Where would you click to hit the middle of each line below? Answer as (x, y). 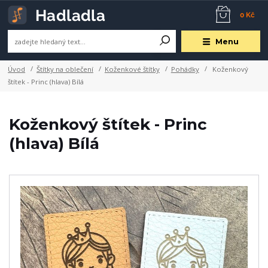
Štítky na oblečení (65, 69)
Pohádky (185, 69)
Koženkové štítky (132, 69)
